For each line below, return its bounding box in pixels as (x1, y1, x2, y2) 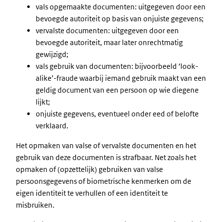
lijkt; (36, 97, 50, 107)
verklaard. (36, 121, 68, 130)
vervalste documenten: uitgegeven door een (36, 26, 179, 35)
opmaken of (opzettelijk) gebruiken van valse (16, 165, 163, 174)
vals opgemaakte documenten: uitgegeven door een (36, 2, 206, 11)
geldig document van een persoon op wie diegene (36, 85, 199, 95)
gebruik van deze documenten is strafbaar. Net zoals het (16, 153, 196, 162)
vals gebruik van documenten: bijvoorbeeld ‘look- (36, 61, 198, 71)
